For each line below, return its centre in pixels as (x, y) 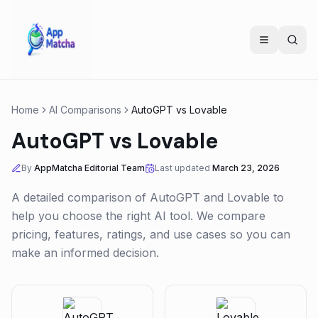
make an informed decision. (85, 253)
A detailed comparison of (81, 197)
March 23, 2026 (246, 168)
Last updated (182, 168)
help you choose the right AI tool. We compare (138, 216)
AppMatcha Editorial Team (89, 168)
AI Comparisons (85, 110)
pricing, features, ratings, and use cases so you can (151, 234)
